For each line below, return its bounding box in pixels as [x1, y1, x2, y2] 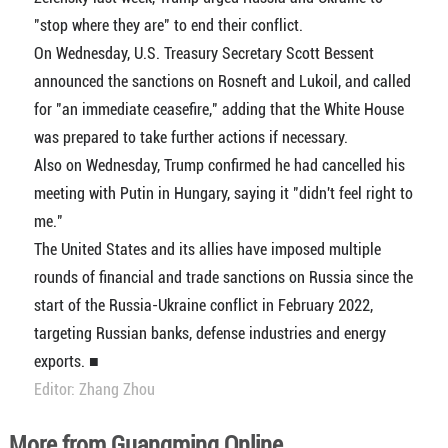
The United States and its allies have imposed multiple [33, 240, 381, 259]
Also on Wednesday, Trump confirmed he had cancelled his [33, 156, 405, 175]
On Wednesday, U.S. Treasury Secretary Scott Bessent [33, 44, 374, 63]
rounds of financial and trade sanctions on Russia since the [33, 268, 413, 287]
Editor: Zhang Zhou [33, 380, 155, 399]
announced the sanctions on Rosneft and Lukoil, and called [33, 72, 411, 91]
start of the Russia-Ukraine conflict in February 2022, [33, 296, 373, 315]
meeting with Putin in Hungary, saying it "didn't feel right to [33, 184, 413, 203]
